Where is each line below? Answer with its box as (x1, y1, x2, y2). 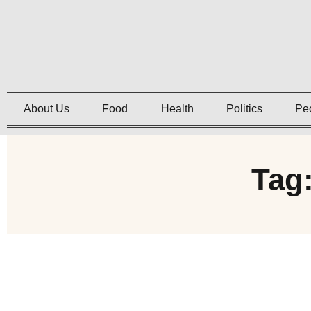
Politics (226, 103, 262, 115)
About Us (23, 103, 69, 115)
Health (160, 103, 194, 115)
